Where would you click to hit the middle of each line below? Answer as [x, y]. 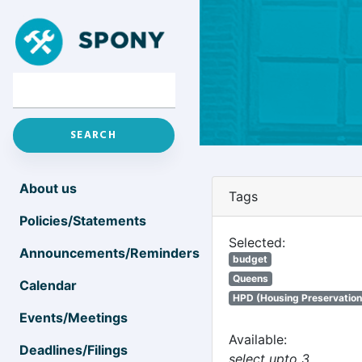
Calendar [48, 285]
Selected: [257, 242]
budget [250, 259]
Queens [250, 278]
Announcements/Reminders [109, 253]
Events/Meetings [74, 318]
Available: [258, 339]
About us [48, 188]
